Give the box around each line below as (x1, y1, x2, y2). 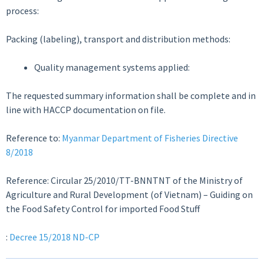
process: (6, 5, 39, 16)
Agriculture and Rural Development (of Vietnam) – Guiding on (6, 189, 253, 200)
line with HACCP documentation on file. (6, 104, 166, 115)
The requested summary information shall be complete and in (6, 90, 256, 101)
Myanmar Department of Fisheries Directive (62, 132, 238, 144)
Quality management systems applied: (34, 61, 190, 73)
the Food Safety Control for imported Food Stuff (6, 203, 200, 214)
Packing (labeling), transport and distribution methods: (6, 33, 230, 45)
